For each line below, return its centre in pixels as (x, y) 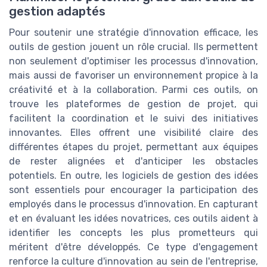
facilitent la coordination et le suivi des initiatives (133, 118)
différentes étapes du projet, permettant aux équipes (133, 147)
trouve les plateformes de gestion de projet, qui (133, 104)
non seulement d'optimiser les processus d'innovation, (133, 61)
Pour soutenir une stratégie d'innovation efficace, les (133, 32)
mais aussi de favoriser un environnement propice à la (133, 75)
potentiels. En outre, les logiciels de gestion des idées (133, 175)
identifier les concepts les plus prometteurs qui (133, 232)
